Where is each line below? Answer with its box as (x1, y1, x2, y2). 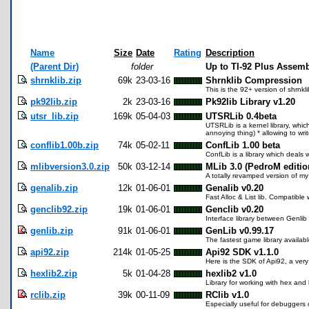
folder (130, 61, 153, 72)
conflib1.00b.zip (30, 140, 99, 151)
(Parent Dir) (30, 61, 79, 72)
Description (206, 48, 255, 59)
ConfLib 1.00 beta (206, 140, 280, 151)
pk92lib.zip (30, 97, 77, 108)
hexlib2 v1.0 (206, 268, 257, 279)
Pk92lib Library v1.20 (206, 97, 295, 108)
